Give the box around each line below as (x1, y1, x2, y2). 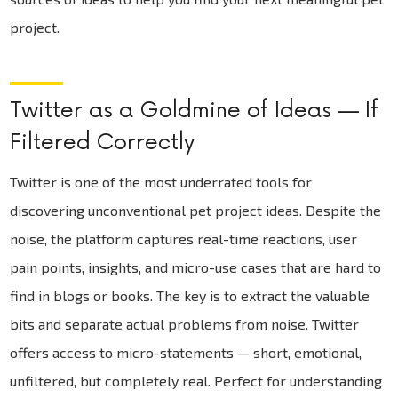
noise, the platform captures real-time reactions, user (10, 229, 358, 247)
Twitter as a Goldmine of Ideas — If (10, 97, 379, 123)
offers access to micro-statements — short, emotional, (10, 343, 362, 361)
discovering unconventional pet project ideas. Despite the (10, 201, 382, 219)
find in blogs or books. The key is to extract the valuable (10, 286, 370, 304)
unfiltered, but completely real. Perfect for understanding (10, 371, 383, 389)
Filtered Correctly (10, 129, 195, 155)
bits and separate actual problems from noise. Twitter (10, 314, 360, 332)
